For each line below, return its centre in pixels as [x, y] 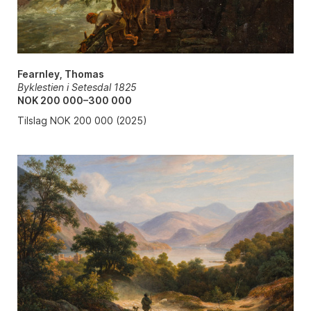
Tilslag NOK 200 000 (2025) [82, 121]
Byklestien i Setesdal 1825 [77, 87]
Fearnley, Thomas [60, 74]
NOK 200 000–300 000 [74, 101]
